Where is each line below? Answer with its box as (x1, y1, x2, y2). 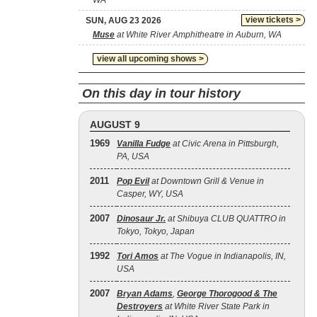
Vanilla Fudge (117, 139, 171, 149)
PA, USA (117, 151, 149, 161)
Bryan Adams (117, 289, 173, 299)
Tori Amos (117, 251, 158, 261)
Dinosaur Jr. (117, 214, 166, 224)
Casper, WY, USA (117, 189, 183, 199)
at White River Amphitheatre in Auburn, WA (115, 30, 282, 40)
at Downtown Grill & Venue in (149, 176, 264, 186)
